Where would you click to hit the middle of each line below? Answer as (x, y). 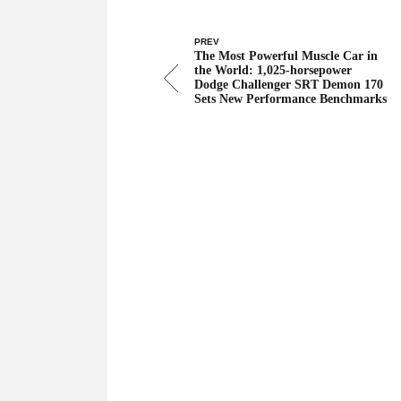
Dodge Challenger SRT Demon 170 (289, 85)
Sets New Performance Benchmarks (291, 99)
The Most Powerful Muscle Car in (286, 56)
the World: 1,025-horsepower (273, 71)
